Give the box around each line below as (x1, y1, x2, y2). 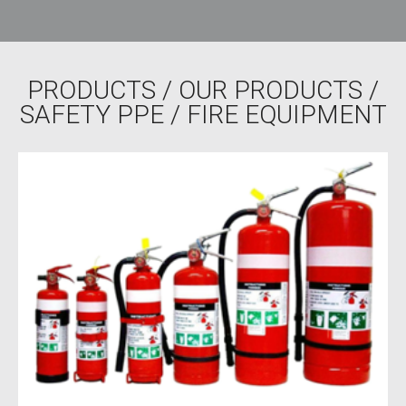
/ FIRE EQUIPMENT (163, 100, 387, 130)
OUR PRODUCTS (179, 75, 362, 105)
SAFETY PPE (19, 100, 164, 130)
